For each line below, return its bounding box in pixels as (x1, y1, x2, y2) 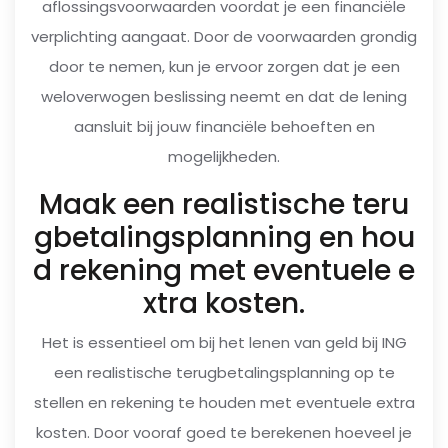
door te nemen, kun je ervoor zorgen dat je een (48, 55, 400, 77)
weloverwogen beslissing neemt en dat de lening (41, 85, 407, 107)
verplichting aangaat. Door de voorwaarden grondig (31, 25, 417, 47)
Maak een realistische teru (39, 184, 409, 224)
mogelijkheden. (168, 145, 280, 167)
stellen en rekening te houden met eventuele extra (33, 391, 415, 413)
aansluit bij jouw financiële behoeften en (73, 115, 375, 137)
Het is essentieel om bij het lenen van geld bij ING (41, 331, 407, 353)
